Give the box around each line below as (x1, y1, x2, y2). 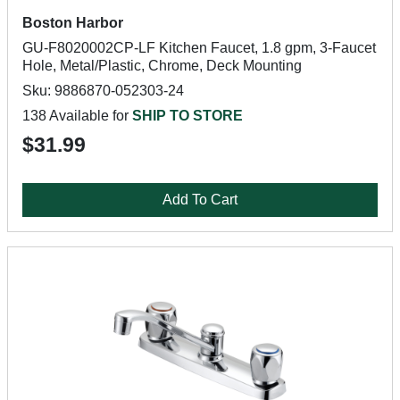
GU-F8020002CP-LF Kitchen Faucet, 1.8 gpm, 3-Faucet (22, 40, 376, 55)
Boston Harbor (22, 15, 123, 30)
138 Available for (22, 108, 132, 123)
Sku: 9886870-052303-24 (22, 83, 184, 98)
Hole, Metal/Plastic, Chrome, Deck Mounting (22, 58, 302, 73)
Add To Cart (162, 192, 237, 207)
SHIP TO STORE (132, 108, 243, 123)
